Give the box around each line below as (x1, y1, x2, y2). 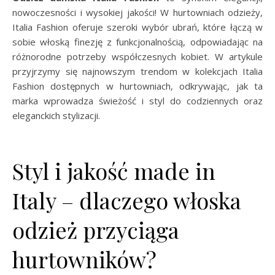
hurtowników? (12, 244, 157, 274)
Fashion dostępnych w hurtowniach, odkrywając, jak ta (12, 80, 263, 92)
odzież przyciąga (12, 215, 179, 244)
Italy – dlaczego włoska (12, 185, 241, 215)
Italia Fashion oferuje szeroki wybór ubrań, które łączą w (12, 21, 263, 33)
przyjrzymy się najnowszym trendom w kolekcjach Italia (12, 65, 263, 77)
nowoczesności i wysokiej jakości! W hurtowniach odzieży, (12, 6, 263, 18)
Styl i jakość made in (12, 156, 215, 185)
